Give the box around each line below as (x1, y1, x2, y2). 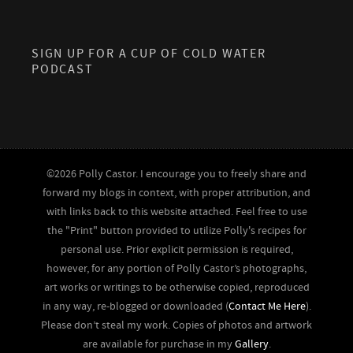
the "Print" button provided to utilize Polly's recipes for (46, 224, 307, 239)
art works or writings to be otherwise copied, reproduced (43, 281, 310, 295)
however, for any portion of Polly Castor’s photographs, (46, 262, 307, 277)
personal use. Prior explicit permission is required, (60, 243, 293, 258)
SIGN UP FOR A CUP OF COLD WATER (32, 46, 266, 62)
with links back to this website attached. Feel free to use (46, 205, 307, 220)
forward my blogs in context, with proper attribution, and (43, 186, 310, 201)
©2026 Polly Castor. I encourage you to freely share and (46, 167, 307, 182)
